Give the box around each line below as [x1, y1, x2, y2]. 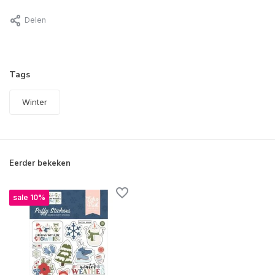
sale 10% [13, 193, 45, 203]
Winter [22, 97, 47, 107]
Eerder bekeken [9, 158, 71, 169]
